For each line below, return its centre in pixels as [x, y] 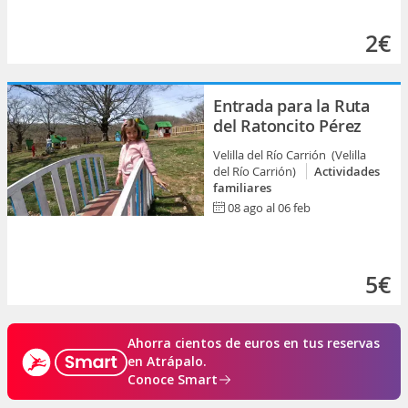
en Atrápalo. [167, 361]
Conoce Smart [173, 379]
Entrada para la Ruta [292, 106]
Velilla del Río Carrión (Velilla [290, 155]
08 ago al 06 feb [269, 208]
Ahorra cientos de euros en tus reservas [254, 343]
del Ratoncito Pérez [288, 126]
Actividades [347, 171]
